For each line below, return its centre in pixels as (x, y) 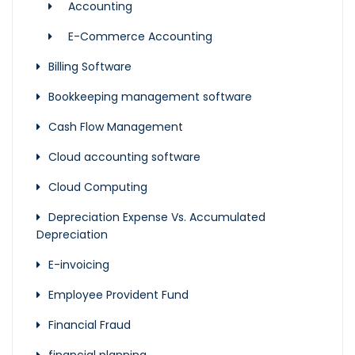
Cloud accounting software (124, 157)
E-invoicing (79, 265)
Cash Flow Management (116, 127)
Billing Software (90, 67)
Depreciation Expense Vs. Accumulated (157, 218)
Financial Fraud (90, 325)
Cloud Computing (98, 187)
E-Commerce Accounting (140, 37)
